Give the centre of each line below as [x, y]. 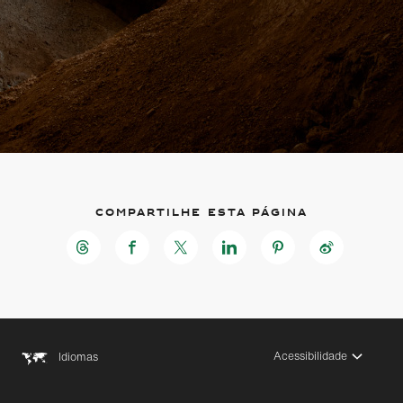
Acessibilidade [311, 355]
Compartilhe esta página [201, 213]
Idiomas [79, 357]
